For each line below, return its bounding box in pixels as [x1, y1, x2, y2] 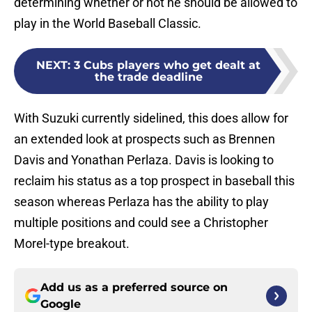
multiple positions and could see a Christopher [14, 215, 268, 231]
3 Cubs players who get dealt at [74, 58, 260, 72]
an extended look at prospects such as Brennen [14, 132, 275, 147]
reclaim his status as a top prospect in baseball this [14, 173, 295, 189]
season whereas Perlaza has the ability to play [14, 194, 269, 210]
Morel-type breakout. [14, 236, 130, 251]
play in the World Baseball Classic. [14, 16, 201, 31]
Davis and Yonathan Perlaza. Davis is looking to [14, 153, 274, 168]
